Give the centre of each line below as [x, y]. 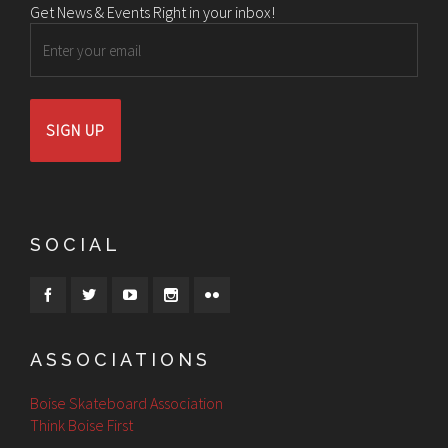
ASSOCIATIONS [120, 359]
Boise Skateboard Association [126, 403]
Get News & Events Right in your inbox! [152, 12]
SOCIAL [75, 244]
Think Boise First [81, 425]
